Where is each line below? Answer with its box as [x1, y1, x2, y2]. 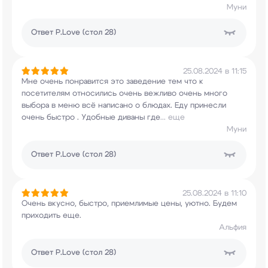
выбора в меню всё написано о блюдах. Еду [22, 102, 188, 109]
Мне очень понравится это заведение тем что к [22, 78, 203, 86]
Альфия [219, 224, 246, 232]
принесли [188, 102, 226, 109]
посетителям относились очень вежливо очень [22, 90, 202, 98]
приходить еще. [22, 212, 81, 220]
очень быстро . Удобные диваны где [22, 114, 160, 121]
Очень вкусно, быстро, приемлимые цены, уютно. [22, 200, 211, 208]
